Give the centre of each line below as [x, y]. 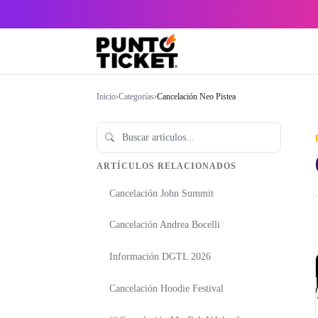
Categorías [136, 97]
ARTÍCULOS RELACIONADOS [167, 166]
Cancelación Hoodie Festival [166, 288]
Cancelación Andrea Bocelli [165, 225]
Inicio [106, 97]
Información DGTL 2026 [160, 257]
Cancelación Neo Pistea [196, 97]
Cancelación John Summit [161, 193]
